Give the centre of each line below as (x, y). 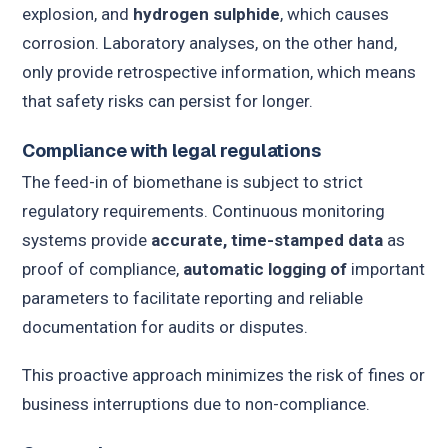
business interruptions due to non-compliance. (196, 404)
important (386, 269)
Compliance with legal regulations (171, 151)
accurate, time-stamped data (267, 240)
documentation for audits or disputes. (165, 327)
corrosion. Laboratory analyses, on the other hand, (210, 42)
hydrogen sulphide (207, 13)
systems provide (87, 240)
